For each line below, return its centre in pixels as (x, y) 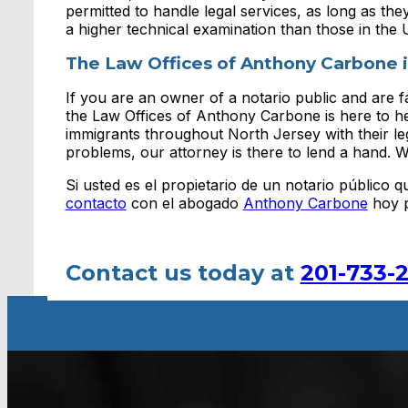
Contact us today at (183, 273)
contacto (96, 204)
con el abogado (184, 204)
